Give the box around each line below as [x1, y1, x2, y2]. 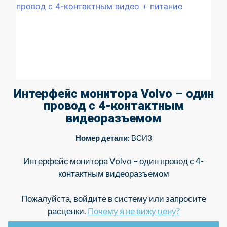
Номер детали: [75, 133, 130, 142]
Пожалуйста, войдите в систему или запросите [21, 193, 206, 204]
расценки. [47, 206, 88, 217]
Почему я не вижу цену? [87, 206, 180, 217]
